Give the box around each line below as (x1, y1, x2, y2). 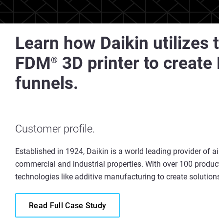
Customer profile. (15, 123, 95, 135)
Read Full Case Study (29, 201, 107, 210)
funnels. (15, 73, 78, 93)
